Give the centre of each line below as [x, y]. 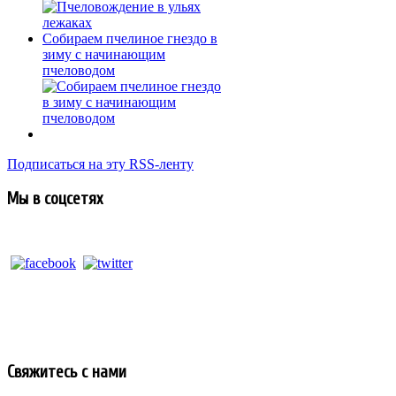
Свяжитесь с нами [67, 373]
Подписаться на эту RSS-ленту [100, 164]
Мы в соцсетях [55, 198]
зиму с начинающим [104, 55]
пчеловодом [79, 71]
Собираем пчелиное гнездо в [130, 39]
